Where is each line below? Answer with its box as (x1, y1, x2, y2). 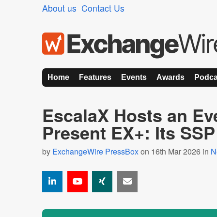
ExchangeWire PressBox (52, 146, 139, 157)
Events (121, 73, 147, 81)
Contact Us (81, 2, 124, 14)
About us (42, 2, 77, 14)
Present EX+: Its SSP (42, 120, 215, 145)
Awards (156, 73, 185, 81)
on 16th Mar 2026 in (139, 146, 211, 157)
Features (79, 73, 111, 81)
